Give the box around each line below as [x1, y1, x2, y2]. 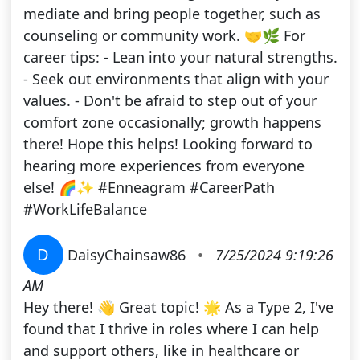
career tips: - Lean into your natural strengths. [22, 47, 337, 67]
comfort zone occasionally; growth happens [22, 112, 321, 133]
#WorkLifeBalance [22, 199, 147, 219]
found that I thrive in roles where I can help [22, 319, 319, 339]
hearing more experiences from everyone [22, 156, 305, 176]
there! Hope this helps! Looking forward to [22, 134, 313, 154]
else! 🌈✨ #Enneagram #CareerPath [22, 178, 275, 198]
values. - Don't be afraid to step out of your [22, 91, 317, 111]
